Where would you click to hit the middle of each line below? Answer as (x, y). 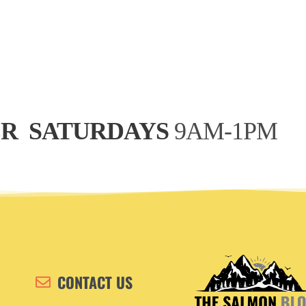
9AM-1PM (223, 131)
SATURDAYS (96, 131)
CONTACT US (95, 282)
